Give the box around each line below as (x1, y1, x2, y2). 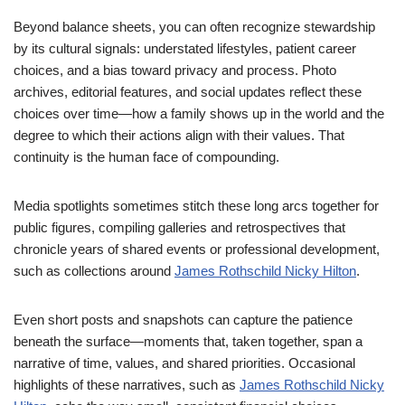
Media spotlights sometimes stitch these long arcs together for (14, 198, 379, 213)
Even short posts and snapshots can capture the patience (14, 312, 353, 327)
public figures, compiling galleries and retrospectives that (14, 220, 345, 235)
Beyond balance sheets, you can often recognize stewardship (14, 19, 375, 34)
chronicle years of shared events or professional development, (14, 241, 380, 257)
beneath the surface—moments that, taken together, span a (14, 334, 363, 349)
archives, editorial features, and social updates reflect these (14, 84, 362, 99)
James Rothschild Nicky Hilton (174, 263, 356, 278)
